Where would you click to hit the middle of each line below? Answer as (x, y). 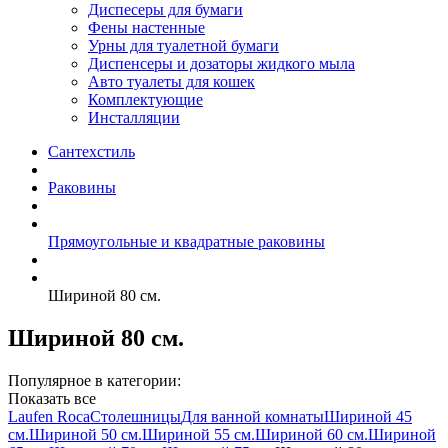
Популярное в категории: (94, 380)
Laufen (32, 416)
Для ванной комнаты (252, 416)
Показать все (52, 398)
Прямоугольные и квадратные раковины (186, 241)
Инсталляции (134, 117)
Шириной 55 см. (198, 434)
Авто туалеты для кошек (171, 81)
